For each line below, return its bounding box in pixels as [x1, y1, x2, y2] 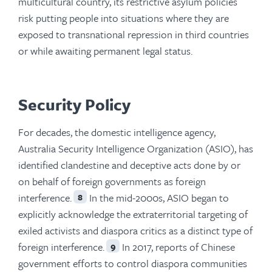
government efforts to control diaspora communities [18, 255, 247, 271]
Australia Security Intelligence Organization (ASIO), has [18, 140, 253, 156]
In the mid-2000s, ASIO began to [87, 189, 229, 205]
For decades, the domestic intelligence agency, [18, 124, 216, 140]
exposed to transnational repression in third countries [18, 26, 249, 42]
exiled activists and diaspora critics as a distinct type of [18, 222, 253, 238]
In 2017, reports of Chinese [120, 239, 235, 254]
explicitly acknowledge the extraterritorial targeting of [18, 206, 248, 222]
